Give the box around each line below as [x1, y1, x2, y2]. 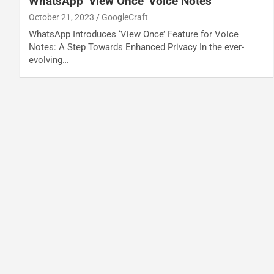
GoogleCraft [102, 12, 148, 22]
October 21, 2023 [29, 12, 94, 22]
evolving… [29, 54, 68, 65]
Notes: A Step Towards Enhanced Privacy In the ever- [29, 41, 244, 53]
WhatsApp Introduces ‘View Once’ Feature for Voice [29, 28, 239, 40]
